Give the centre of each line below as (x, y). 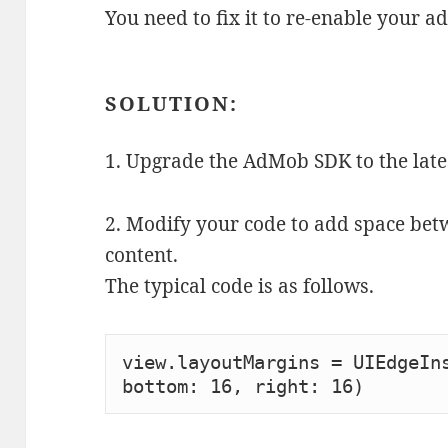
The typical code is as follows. (240, 286)
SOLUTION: (172, 104)
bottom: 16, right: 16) (242, 386)
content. (142, 255)
